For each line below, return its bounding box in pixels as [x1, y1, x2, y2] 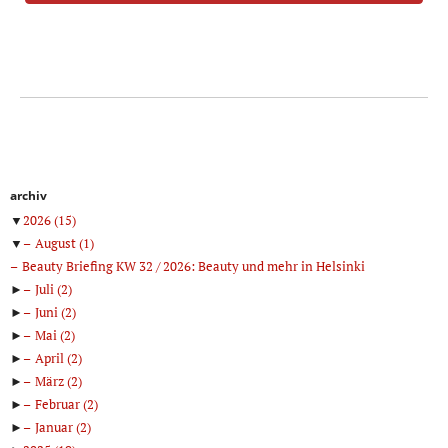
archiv [10, 187, 47, 205]
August [35, 234, 79, 253]
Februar [35, 395, 83, 414]
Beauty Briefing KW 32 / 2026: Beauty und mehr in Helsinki [22, 257, 365, 276]
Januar [35, 418, 76, 437]
